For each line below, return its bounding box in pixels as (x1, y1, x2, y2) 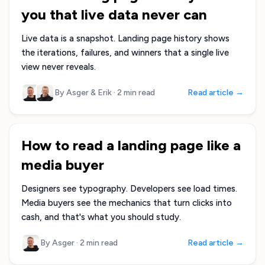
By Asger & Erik (54, 88, 114, 98)
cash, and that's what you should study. (21, 212, 181, 222)
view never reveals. (21, 62, 96, 72)
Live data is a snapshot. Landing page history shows (21, 33, 230, 44)
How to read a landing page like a (21, 137, 241, 154)
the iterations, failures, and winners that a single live (21, 47, 229, 58)
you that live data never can (21, 6, 207, 23)
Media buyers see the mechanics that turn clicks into (21, 198, 232, 208)
